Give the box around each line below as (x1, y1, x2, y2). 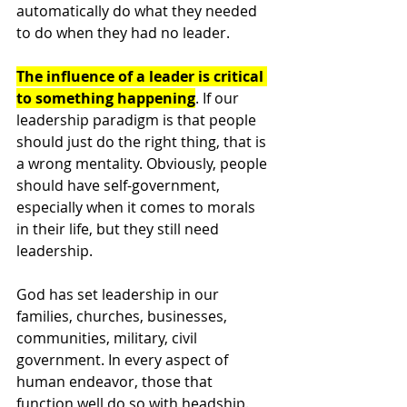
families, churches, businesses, (16, 305, 231, 326)
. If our (195, 87, 243, 108)
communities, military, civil (16, 327, 201, 348)
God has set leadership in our (16, 283, 223, 304)
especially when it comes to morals (16, 196, 259, 217)
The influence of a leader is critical (16, 65, 267, 86)
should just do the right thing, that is (16, 131, 270, 152)
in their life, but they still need (16, 218, 223, 239)
